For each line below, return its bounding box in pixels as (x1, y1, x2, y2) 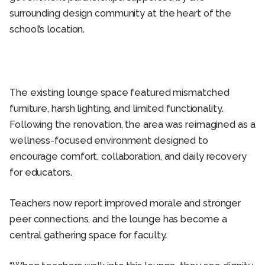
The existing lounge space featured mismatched (9, 87, 230, 99)
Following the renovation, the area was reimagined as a (9, 119, 256, 131)
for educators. (9, 167, 72, 179)
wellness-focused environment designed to (9, 135, 208, 147)
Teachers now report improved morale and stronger (9, 198, 241, 209)
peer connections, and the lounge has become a (9, 214, 227, 225)
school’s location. (9, 24, 85, 35)
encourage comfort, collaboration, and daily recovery (9, 151, 247, 163)
